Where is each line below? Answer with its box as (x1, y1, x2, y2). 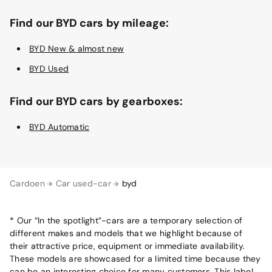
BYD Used (29, 63, 69, 75)
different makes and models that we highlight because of (10, 228, 242, 239)
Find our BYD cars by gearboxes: (10, 94, 183, 109)
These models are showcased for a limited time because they (10, 253, 261, 265)
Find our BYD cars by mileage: (10, 16, 169, 31)
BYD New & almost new (29, 43, 124, 55)
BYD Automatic (29, 121, 90, 133)
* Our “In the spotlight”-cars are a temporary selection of (10, 215, 243, 226)
